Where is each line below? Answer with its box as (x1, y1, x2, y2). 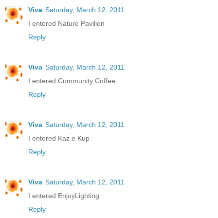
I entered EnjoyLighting (28, 191, 99, 200)
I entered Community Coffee (28, 76, 115, 85)
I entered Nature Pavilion (28, 19, 105, 27)
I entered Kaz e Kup (28, 134, 90, 142)
